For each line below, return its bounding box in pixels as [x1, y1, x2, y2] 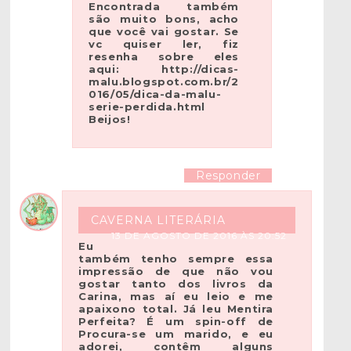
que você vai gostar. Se [89, 24, 240, 38]
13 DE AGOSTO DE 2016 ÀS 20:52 [110, 230, 287, 242]
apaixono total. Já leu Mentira [78, 302, 273, 316]
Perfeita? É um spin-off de [78, 315, 273, 328]
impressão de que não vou [78, 265, 273, 278]
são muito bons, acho [89, 12, 240, 25]
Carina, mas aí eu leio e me [78, 290, 273, 303]
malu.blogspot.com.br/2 [89, 74, 239, 88]
